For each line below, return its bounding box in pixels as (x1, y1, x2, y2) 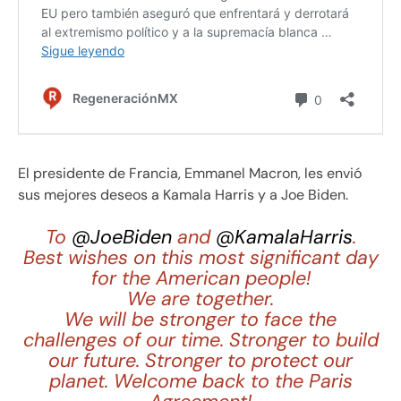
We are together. (127, 286, 274, 312)
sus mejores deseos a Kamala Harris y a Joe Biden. (18, 185, 348, 205)
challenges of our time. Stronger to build (22, 328, 379, 354)
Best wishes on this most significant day (22, 245, 379, 271)
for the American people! (90, 266, 311, 292)
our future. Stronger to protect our (48, 348, 353, 374)
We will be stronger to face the (64, 307, 337, 333)
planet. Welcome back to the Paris (48, 369, 353, 395)
